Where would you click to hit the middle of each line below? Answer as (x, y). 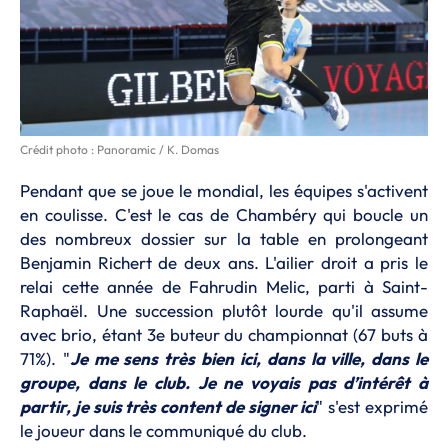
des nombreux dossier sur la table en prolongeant (224, 239)
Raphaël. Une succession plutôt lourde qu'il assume (224, 311)
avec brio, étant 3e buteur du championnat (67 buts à (224, 335)
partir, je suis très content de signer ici (168, 407)
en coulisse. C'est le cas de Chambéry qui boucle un (224, 215)
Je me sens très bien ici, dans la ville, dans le (249, 359)
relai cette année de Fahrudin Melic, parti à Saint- (224, 287)
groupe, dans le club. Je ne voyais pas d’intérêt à (224, 383)
